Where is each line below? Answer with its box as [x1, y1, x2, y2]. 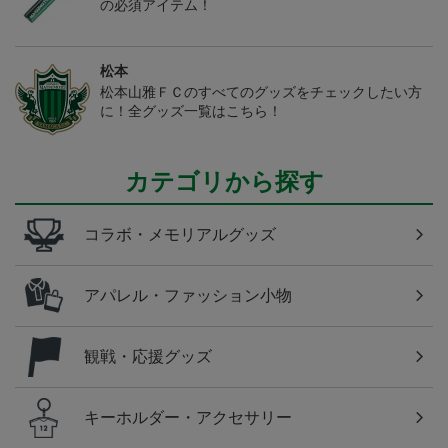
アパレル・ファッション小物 [84, 287, 292, 305]
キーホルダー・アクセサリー [84, 409, 292, 427]
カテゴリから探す [124, 168, 324, 196]
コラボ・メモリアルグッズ [84, 226, 276, 244]
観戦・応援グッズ [84, 348, 212, 366]
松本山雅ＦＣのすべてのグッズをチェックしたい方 [100, 84, 422, 101]
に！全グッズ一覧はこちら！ [100, 103, 282, 120]
